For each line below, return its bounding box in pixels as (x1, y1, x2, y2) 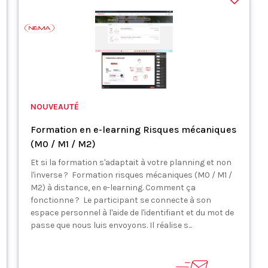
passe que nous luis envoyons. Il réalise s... (30, 220, 192, 230)
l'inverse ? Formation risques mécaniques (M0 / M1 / (30, 170, 232, 180)
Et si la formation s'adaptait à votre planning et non (30, 157, 232, 167)
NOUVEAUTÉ (30, 102, 79, 112)
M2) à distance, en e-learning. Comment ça (30, 182, 196, 193)
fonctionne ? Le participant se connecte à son (30, 195, 211, 205)
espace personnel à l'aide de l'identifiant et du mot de (30, 208, 234, 218)
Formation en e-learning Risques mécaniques (30, 124, 236, 135)
